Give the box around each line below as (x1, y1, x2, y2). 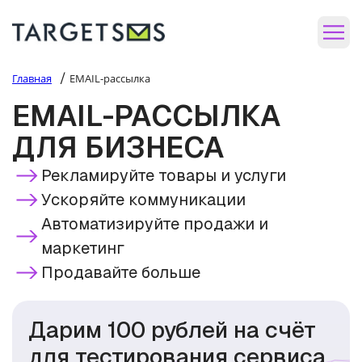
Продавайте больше (41, 262, 200, 283)
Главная (12, 71, 52, 86)
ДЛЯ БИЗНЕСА (12, 128, 225, 166)
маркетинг (41, 238, 124, 259)
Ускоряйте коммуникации (41, 189, 246, 210)
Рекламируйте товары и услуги (41, 165, 286, 186)
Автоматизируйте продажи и (41, 213, 268, 234)
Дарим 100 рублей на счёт (28, 315, 316, 344)
